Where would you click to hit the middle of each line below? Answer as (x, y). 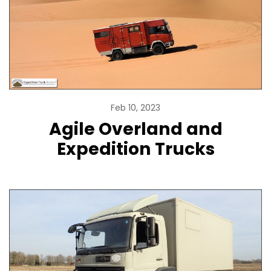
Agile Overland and (135, 129)
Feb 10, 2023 (135, 108)
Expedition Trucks (135, 149)
